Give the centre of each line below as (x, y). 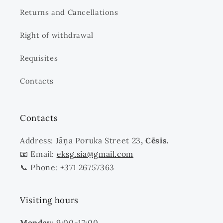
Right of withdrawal (57, 35)
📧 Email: (38, 154)
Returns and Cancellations (69, 12)
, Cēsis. (155, 141)
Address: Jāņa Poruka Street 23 (80, 141)
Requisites (39, 58)
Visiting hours (49, 200)
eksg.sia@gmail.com (95, 154)
